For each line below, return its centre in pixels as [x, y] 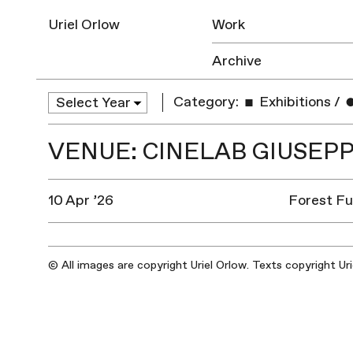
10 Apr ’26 [80, 200]
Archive [237, 61]
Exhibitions [294, 102]
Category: [206, 102]
